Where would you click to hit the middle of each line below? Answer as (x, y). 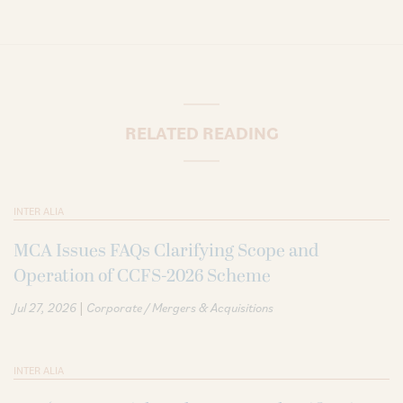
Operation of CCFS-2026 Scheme (142, 276)
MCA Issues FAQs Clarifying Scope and (166, 251)
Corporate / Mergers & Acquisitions (180, 307)
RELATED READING (201, 133)
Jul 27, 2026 (45, 307)
